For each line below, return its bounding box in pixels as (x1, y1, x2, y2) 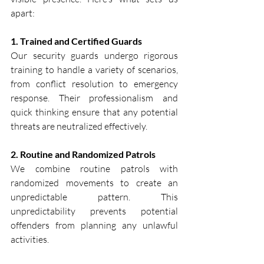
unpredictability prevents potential (11, 205, 178, 217)
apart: (11, 7, 35, 19)
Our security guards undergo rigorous (11, 49, 178, 62)
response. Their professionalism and (11, 92, 178, 104)
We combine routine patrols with (11, 163, 178, 175)
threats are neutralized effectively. (11, 120, 147, 133)
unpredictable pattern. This (11, 191, 178, 203)
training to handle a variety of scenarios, (11, 64, 178, 76)
